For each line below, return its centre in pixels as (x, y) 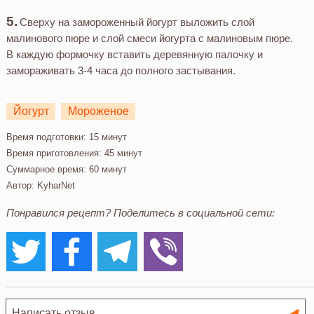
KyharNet (56, 185)
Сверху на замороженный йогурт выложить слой (137, 22)
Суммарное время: (46, 169)
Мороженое (98, 111)
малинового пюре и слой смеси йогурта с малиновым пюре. (149, 38)
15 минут (106, 137)
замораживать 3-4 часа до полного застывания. (121, 70)
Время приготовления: (54, 153)
